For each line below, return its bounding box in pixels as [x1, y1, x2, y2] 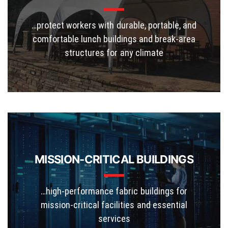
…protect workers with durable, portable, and [32, 19, 196, 31]
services [98, 213, 130, 224]
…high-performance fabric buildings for [41, 185, 187, 196]
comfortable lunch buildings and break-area [32, 33, 196, 44]
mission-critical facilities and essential [41, 199, 187, 210]
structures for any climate [65, 47, 163, 58]
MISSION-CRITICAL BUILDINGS [35, 152, 193, 166]
